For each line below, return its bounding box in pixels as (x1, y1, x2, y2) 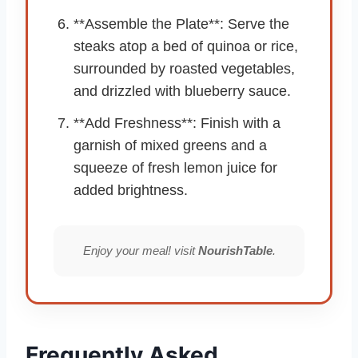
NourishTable (197, 243, 272, 257)
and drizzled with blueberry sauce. (74, 82, 291, 99)
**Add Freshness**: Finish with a (74, 114, 280, 131)
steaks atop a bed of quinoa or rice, (74, 38, 298, 54)
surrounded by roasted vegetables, (74, 60, 295, 77)
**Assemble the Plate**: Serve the (74, 15, 289, 32)
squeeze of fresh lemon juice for (74, 159, 277, 176)
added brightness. (74, 181, 188, 198)
